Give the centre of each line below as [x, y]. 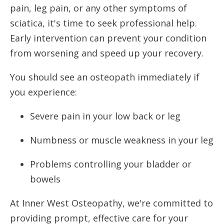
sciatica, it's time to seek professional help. [103, 23]
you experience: [43, 92]
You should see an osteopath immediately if [105, 77]
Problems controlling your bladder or [111, 164]
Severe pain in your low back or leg [105, 116]
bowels [45, 179]
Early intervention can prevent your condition [108, 38]
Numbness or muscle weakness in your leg [122, 140]
